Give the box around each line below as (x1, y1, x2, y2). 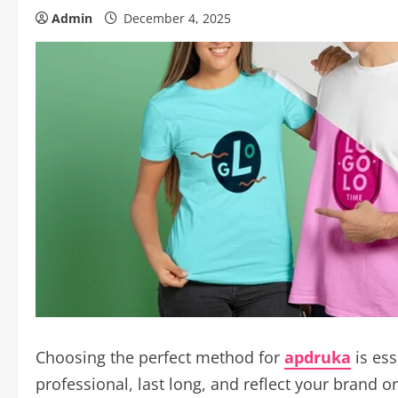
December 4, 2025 (120, 10, 235, 27)
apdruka (284, 346, 351, 368)
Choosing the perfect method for (36, 346, 284, 368)
